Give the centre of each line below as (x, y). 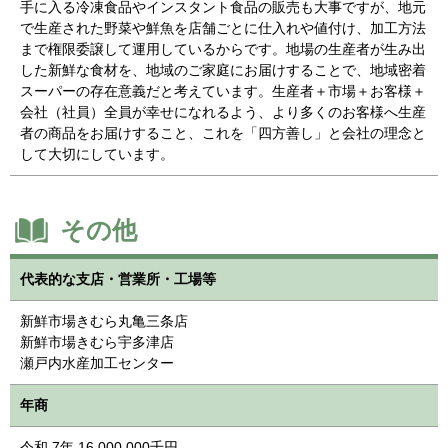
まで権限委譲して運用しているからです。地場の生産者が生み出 (223, 48)
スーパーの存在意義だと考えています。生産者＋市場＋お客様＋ (223, 90)
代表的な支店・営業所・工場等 (118, 278)
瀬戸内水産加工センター (97, 362)
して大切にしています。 (97, 153)
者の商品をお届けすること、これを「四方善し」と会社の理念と (223, 132)
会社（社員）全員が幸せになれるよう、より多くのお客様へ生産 (223, 111)
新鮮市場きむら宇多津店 (97, 341)
